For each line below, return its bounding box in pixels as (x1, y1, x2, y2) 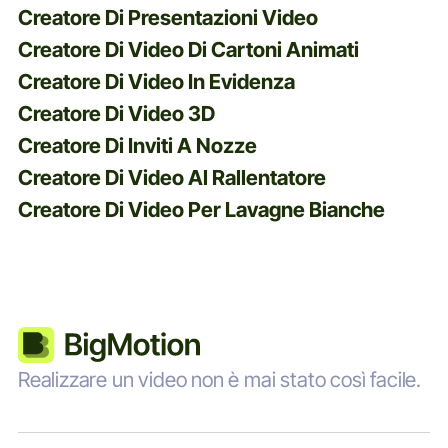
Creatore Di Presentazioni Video (17, 4, 318, 30)
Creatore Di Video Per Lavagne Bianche (17, 196, 385, 222)
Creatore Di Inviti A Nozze (17, 132, 257, 158)
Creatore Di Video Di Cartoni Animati (17, 36, 359, 62)
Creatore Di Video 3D (17, 100, 215, 126)
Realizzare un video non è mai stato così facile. (17, 366, 422, 392)
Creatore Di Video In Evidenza (17, 68, 295, 94)
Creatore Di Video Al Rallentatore (17, 164, 326, 190)
